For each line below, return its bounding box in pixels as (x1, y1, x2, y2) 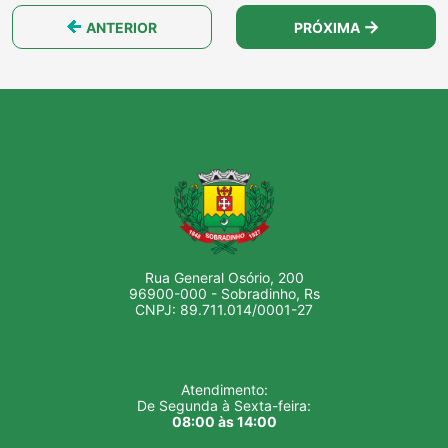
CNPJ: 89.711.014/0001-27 (135, 301, 313, 319)
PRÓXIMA (293, 18, 360, 36)
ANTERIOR (86, 18, 157, 36)
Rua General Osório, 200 (144, 269, 304, 287)
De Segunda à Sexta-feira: (137, 397, 311, 415)
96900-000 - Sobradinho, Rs (128, 285, 320, 303)
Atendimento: (180, 381, 268, 399)
